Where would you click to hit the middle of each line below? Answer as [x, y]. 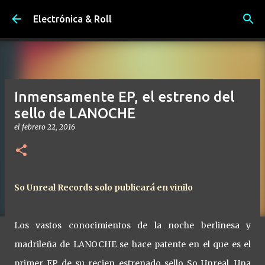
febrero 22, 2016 [49, 127]
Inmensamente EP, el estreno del [124, 97]
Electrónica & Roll [72, 19]
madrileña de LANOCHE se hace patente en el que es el [132, 244]
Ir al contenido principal [132, 15]
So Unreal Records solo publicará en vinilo [104, 188]
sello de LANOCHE [75, 113]
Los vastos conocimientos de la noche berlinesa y [132, 225]
